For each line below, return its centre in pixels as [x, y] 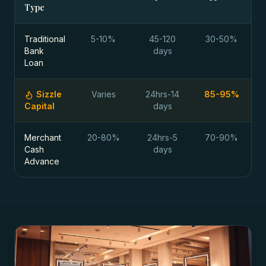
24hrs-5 [163, 137]
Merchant [43, 137]
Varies [103, 94]
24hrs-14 [163, 94]
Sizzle [49, 94]
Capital [39, 106]
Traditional [45, 39]
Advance [42, 161]
